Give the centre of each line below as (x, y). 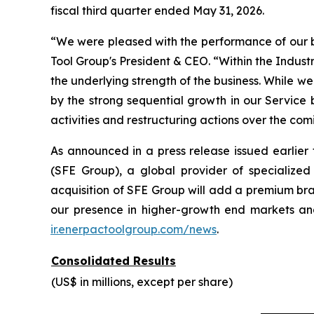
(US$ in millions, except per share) (142, 281)
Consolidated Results (114, 260)
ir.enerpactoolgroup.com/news (134, 229)
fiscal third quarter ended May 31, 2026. (157, 10)
